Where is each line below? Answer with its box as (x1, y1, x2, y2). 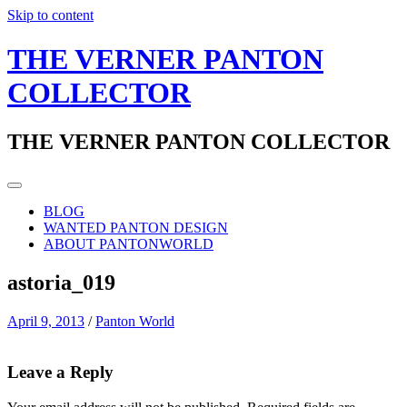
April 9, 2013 (7, 313, 84, 329)
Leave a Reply (7, 362, 114, 382)
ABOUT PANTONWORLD (44, 235, 213, 252)
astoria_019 (7, 270, 115, 294)
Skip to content (7, 7, 94, 23)
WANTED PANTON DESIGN (44, 219, 228, 235)
